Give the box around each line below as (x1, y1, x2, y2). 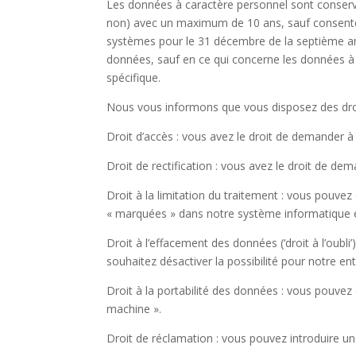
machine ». (106, 300, 162, 316)
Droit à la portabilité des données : (106, 282, 284, 298)
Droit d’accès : (106, 128, 180, 144)
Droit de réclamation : (106, 330, 219, 346)
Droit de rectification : (106, 157, 219, 173)
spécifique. (106, 69, 168, 85)
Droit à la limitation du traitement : (106, 187, 284, 203)
